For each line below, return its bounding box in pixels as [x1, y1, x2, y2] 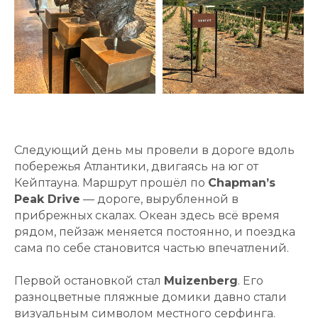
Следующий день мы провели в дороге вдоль [14, 143, 295, 158]
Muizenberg [164, 274, 238, 288]
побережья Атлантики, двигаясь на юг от [14, 160, 258, 174]
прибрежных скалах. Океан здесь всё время [14, 209, 280, 223]
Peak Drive [14, 192, 80, 207]
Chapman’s [208, 176, 275, 190]
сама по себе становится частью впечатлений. [14, 241, 289, 256]
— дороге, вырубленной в [80, 192, 238, 207]
